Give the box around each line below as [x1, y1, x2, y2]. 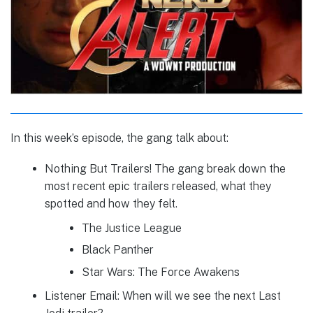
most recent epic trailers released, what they [44, 180, 271, 194]
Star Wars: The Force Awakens [81, 265, 240, 279]
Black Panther [81, 243, 154, 257]
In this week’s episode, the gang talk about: [10, 131, 228, 145]
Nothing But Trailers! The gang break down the [44, 162, 286, 176]
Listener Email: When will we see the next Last [44, 289, 281, 303]
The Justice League [81, 221, 182, 235]
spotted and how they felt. [44, 197, 177, 211]
